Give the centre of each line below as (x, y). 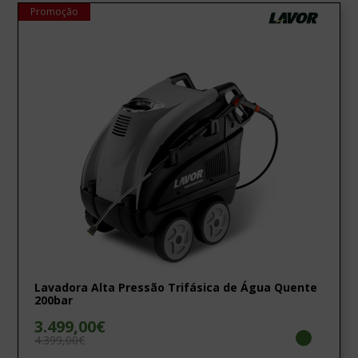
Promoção (54, 11)
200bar (54, 300)
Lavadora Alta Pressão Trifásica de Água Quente (176, 287)
